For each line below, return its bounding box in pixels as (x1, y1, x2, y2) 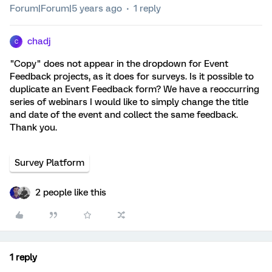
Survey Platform (15, 157, 84, 168)
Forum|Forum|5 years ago (10, 3, 122, 14)
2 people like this (35, 187, 106, 198)
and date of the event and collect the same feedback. (10, 109, 238, 120)
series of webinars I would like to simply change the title (10, 97, 248, 107)
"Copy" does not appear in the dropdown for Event (10, 58, 228, 69)
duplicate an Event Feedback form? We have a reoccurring (10, 84, 259, 95)
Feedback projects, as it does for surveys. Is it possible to (10, 71, 254, 82)
